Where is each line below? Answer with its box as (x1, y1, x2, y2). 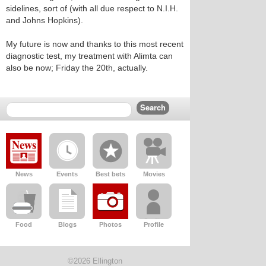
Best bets (96, 170, 125, 178)
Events (56, 170, 78, 178)
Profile (144, 221, 164, 228)
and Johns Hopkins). (6, 15, 83, 25)
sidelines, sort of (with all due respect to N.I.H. (6, 4, 178, 13)
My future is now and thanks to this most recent (6, 39, 183, 49)
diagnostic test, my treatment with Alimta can (6, 51, 173, 61)
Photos (99, 221, 122, 228)
